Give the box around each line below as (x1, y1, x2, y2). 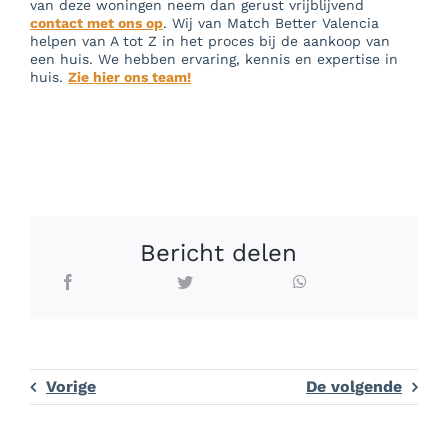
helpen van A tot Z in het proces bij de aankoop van (29, 33, 390, 50)
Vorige (45, 377, 96, 397)
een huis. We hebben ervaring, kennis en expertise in (29, 51, 398, 68)
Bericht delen (139, 239, 297, 268)
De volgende (306, 377, 403, 397)
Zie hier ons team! (67, 69, 191, 86)
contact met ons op (29, 15, 163, 32)
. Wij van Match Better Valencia (162, 15, 379, 32)
